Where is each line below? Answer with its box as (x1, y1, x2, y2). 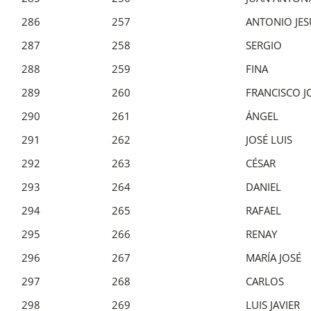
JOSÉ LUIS (246, 132, 292, 146)
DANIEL (246, 179, 281, 194)
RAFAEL (246, 203, 281, 217)
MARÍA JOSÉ (246, 250, 301, 264)
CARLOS (246, 274, 284, 288)
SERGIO (246, 37, 282, 52)
